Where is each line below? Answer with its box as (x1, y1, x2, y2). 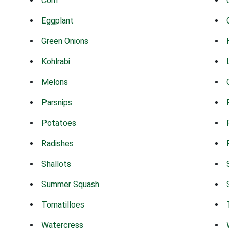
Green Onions (41, 36, 89, 46)
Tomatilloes (41, 200, 85, 210)
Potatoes (41, 118, 77, 128)
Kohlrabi (41, 57, 71, 66)
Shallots (41, 159, 72, 169)
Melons (41, 77, 68, 87)
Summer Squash (41, 179, 100, 189)
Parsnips (41, 98, 73, 107)
